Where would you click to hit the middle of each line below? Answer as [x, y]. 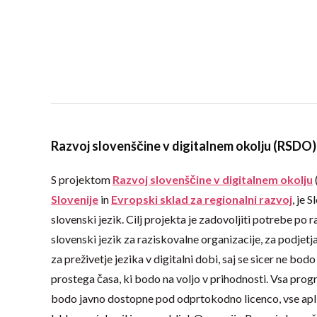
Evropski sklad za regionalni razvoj [202, 199]
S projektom [82, 179]
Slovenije [75, 199]
